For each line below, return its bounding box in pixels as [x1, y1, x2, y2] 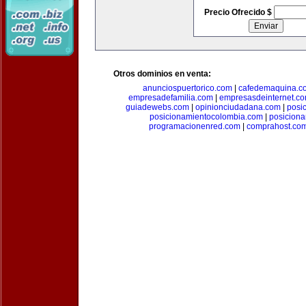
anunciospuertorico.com [142, 83, 232, 93]
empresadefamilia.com [128, 93, 213, 102]
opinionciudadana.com [195, 102, 281, 112]
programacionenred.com [149, 122, 240, 131]
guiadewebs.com [126, 102, 189, 112]
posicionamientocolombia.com [149, 112, 263, 122]
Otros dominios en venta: [113, 69, 211, 79]
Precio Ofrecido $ [204, 8, 274, 17]
